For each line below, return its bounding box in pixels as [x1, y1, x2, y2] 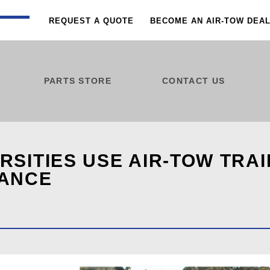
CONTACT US [162, 75, 225, 86]
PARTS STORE [43, 75, 111, 86]
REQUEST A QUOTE [48, 16, 134, 25]
